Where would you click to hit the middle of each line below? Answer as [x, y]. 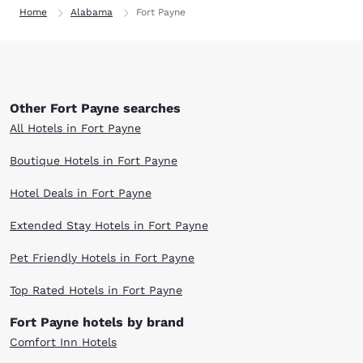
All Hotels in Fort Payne [75, 128]
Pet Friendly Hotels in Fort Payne [102, 258]
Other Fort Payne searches [95, 108]
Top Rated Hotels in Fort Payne [96, 290]
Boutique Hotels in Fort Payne [94, 160]
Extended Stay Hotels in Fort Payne [109, 225]
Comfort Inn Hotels [63, 342]
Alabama [92, 12]
